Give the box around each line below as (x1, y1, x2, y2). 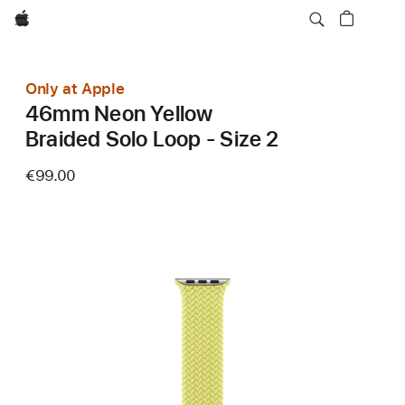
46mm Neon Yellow (25, 100, 213, 127)
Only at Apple (25, 80, 125, 98)
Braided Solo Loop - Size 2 (25, 126, 279, 152)
